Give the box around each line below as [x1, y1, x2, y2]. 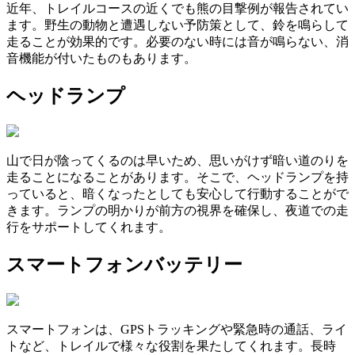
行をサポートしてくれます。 [6, 219, 171, 234]
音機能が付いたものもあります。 [6, 52, 197, 65]
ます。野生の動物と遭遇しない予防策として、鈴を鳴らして [6, 18, 349, 32]
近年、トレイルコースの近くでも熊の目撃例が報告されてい [6, 2, 349, 15]
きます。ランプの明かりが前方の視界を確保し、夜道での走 [6, 203, 349, 217]
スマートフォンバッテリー [6, 254, 242, 275]
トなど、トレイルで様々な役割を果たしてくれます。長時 [6, 338, 336, 353]
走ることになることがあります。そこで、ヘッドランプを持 [6, 170, 349, 184]
